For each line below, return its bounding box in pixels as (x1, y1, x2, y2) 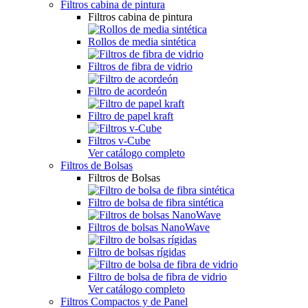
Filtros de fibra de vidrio (88, 60, 192, 73)
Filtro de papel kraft (88, 110, 173, 122)
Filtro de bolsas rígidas (88, 246, 186, 258)
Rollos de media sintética (88, 36, 196, 48)
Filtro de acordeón (88, 85, 167, 98)
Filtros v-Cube (88, 135, 151, 147)
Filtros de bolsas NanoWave (88, 221, 210, 234)
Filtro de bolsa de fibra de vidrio (88, 271, 227, 283)
